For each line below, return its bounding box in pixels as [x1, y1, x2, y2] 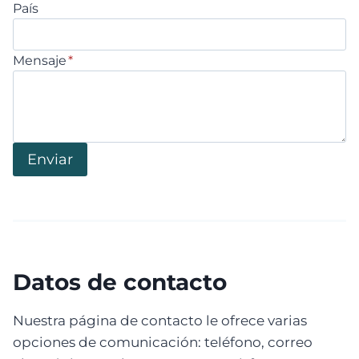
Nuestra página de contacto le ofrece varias [13, 313, 307, 329]
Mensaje [13, 53, 67, 69]
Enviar [27, 151, 73, 169]
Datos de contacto [13, 268, 227, 296]
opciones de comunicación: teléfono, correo [13, 334, 313, 351]
